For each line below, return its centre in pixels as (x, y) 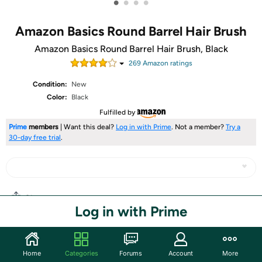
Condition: (50, 84)
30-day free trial (35, 137)
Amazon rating (165, 63)
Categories (81, 253)
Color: (57, 97)
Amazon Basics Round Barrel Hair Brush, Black (131, 49)
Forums (131, 253)
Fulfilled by (117, 112)
